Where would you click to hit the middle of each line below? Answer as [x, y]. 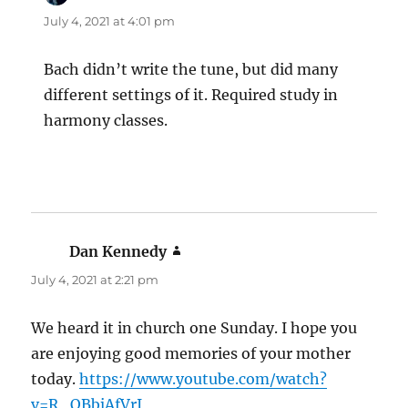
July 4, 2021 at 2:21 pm [95, 280]
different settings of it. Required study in [191, 95]
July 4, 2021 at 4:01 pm [110, 21]
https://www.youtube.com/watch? [204, 379]
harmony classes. [106, 121]
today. [56, 379]
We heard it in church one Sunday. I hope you [194, 328]
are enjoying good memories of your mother [191, 354]
